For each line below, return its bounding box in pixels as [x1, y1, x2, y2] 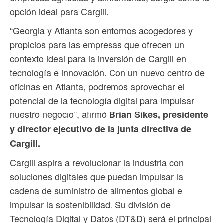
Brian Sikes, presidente [109, 108, 208, 121]
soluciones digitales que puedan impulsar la [10, 169, 183, 183]
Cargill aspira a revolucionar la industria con [10, 155, 184, 169]
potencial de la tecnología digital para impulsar [10, 93, 194, 107]
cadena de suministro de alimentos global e [10, 183, 182, 197]
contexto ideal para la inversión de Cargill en [10, 51, 186, 65]
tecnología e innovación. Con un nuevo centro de [10, 65, 205, 79]
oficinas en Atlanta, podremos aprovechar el [10, 79, 185, 93]
